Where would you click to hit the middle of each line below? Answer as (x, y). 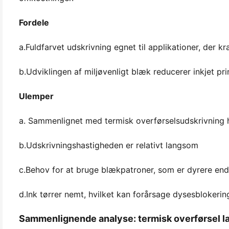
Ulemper (36, 96)
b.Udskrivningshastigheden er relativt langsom (109, 145)
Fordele (34, 22)
